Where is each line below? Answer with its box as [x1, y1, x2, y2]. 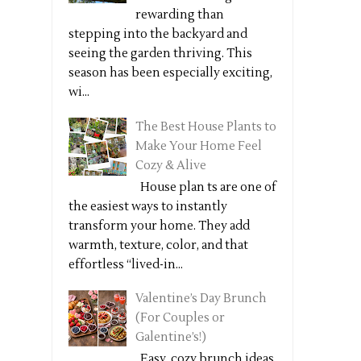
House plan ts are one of [135, 179, 276, 195]
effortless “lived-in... [68, 256, 183, 272]
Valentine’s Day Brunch [135, 291, 267, 306]
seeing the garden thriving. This [68, 46, 252, 61]
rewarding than [135, 7, 224, 23]
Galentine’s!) [135, 330, 206, 345]
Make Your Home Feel [135, 138, 262, 154]
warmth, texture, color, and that [68, 237, 248, 253]
